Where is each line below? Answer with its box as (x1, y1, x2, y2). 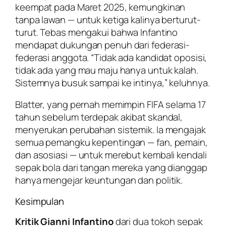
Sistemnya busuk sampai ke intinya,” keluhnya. (15, 76, 210, 89)
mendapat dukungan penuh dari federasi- (15, 38, 190, 51)
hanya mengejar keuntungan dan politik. (15, 174, 183, 187)
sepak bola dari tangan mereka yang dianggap (15, 161, 207, 175)
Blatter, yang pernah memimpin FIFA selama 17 (15, 98, 206, 111)
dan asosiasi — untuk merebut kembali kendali (15, 148, 207, 162)
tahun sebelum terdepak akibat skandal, (15, 110, 183, 124)
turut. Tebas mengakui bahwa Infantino (15, 25, 178, 39)
